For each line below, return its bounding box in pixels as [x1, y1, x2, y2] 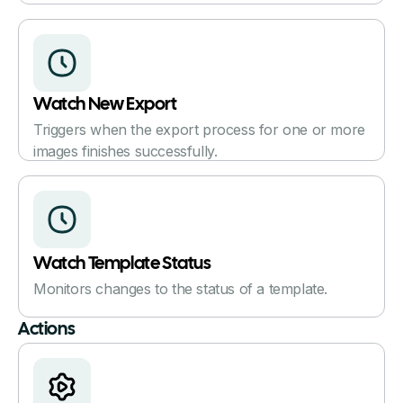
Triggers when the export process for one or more [33, 120, 365, 139]
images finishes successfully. [33, 141, 218, 160]
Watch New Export [33, 95, 177, 113]
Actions [18, 320, 76, 338]
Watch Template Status [33, 255, 211, 273]
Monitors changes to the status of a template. [33, 279, 327, 298]
